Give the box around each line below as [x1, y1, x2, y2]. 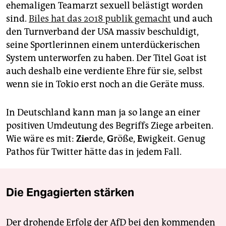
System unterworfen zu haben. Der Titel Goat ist [6, 52, 207, 64]
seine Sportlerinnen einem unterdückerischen [6, 39, 200, 51]
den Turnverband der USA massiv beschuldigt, [6, 26, 199, 38]
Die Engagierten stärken [6, 185, 134, 200]
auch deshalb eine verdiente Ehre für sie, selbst [6, 66, 203, 77]
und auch [171, 13, 212, 25]
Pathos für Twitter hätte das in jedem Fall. [6, 146, 182, 158]
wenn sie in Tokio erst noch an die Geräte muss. [6, 79, 204, 90]
